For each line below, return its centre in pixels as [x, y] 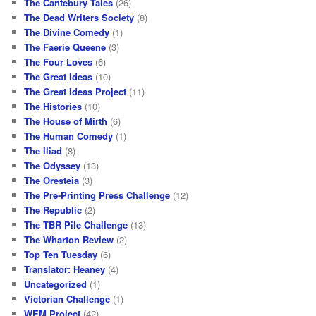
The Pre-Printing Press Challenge [97, 195]
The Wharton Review [69, 239]
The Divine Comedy [67, 32]
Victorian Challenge [67, 298]
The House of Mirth [66, 121]
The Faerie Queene [65, 47]
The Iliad [43, 150]
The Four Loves [59, 61]
